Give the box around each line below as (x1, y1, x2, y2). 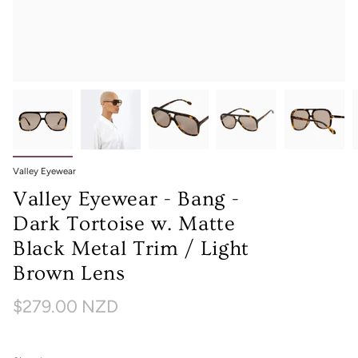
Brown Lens (13, 261, 125, 286)
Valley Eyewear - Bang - (13, 187, 240, 212)
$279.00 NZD (13, 296, 118, 317)
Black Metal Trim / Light (13, 237, 249, 261)
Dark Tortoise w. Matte (13, 212, 236, 237)
